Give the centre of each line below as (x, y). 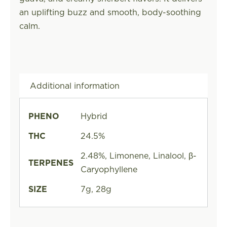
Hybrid (94, 116)
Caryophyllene (109, 169)
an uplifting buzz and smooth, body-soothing (110, 12)
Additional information (74, 85)
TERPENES (51, 162)
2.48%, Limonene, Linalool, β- (138, 155)
